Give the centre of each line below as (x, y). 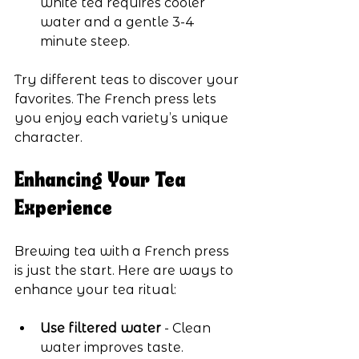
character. (48, 137)
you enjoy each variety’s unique (123, 118)
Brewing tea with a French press (123, 251)
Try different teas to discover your (128, 79)
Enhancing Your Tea (103, 180)
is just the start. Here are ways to (125, 270)
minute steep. (85, 41)
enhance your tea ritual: (95, 289)
